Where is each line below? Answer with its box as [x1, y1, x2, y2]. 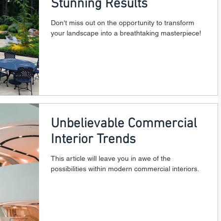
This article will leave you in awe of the [51, 154, 171, 162]
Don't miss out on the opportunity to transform [51, 19, 194, 27]
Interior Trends [51, 131, 136, 147]
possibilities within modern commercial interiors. [51, 164, 199, 173]
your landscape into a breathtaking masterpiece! [51, 29, 201, 37]
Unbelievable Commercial [51, 115, 197, 132]
